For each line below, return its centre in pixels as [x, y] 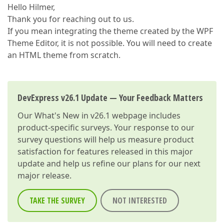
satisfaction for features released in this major [105, 151]
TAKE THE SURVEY [57, 200]
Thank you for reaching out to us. [71, 19]
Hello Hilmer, [31, 7]
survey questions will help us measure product [106, 139]
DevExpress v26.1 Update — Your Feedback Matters [110, 97]
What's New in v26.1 [72, 115]
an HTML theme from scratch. [64, 55]
